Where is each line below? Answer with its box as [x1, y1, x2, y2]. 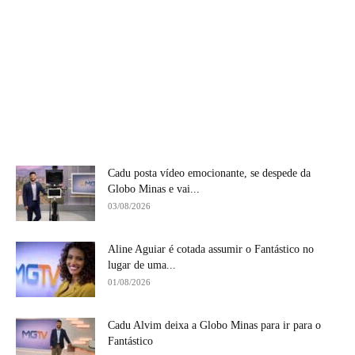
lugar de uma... [108, 258, 176, 271]
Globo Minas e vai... [108, 182, 200, 195]
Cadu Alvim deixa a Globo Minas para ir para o [108, 319, 321, 331]
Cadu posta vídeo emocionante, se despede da [108, 166, 311, 179]
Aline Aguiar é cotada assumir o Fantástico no [108, 242, 314, 255]
